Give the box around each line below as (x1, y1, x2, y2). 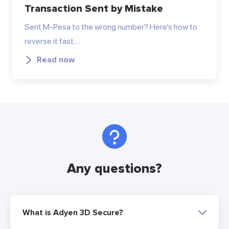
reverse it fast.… (25, 36, 81, 46)
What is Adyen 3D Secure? (22, 208, 123, 218)
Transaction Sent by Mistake (25, 2, 163, 15)
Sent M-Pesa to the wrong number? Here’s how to (25, 21, 197, 32)
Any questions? (67, 161, 162, 177)
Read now (37, 54, 75, 65)
